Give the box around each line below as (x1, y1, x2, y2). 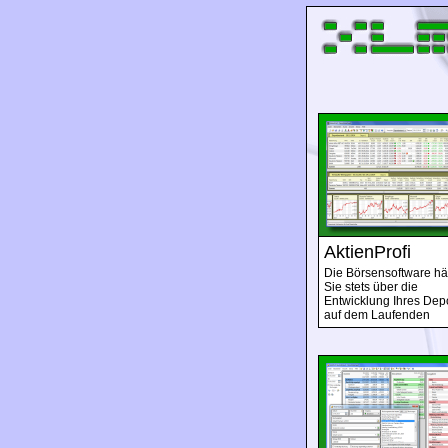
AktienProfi (324, 242, 411, 262)
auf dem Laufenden (324, 308, 430, 322)
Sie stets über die (324, 280, 418, 294)
